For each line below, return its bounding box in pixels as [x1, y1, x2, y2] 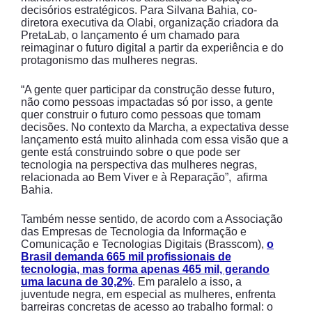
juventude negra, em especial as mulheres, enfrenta [21, 288, 276, 300]
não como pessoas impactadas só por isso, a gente [21, 96, 273, 108]
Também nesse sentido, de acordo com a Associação [21, 213, 283, 225]
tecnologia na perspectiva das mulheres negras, [21, 159, 257, 171]
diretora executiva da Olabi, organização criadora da [21, 17, 279, 29]
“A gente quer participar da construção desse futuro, [21, 84, 274, 95]
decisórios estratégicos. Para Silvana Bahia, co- [21, 4, 257, 16]
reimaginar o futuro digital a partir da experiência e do [21, 42, 283, 54]
